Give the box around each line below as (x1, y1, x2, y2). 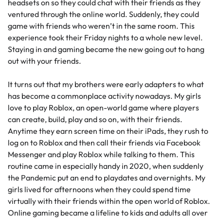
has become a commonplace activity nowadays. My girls (8, 91, 201, 101)
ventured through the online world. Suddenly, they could (8, 9, 199, 19)
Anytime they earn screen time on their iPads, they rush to (8, 126, 208, 136)
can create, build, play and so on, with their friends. (8, 114, 182, 125)
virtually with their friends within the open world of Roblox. (8, 196, 210, 206)
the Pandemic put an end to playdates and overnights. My (8, 173, 205, 183)
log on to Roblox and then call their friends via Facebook (8, 138, 200, 148)
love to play (8, 103, 49, 113)
